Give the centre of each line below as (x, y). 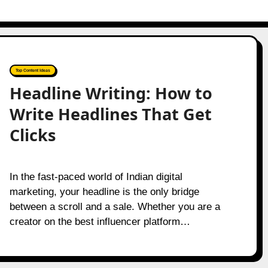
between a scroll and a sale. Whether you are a (115, 207)
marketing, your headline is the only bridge (104, 192)
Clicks (32, 135)
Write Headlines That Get (110, 114)
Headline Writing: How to (111, 93)
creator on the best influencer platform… (100, 222)
